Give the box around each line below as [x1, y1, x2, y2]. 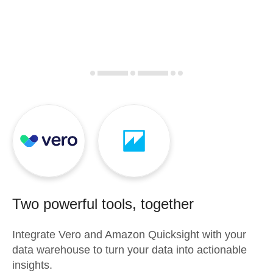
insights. [12, 259, 52, 271]
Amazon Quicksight [105, 229, 199, 241]
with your [199, 229, 246, 241]
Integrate [12, 229, 58, 241]
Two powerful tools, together [12, 196, 194, 212]
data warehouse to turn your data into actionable [12, 244, 247, 256]
